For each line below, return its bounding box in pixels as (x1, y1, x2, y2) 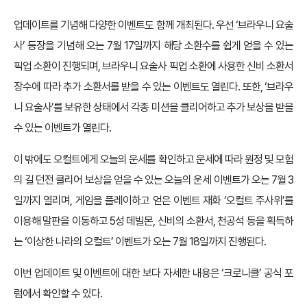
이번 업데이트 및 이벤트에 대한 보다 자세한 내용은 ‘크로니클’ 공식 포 (14, 267, 293, 280)
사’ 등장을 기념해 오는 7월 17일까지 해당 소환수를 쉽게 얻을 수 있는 (14, 39, 293, 52)
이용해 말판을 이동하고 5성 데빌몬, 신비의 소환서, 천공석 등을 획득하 (14, 214, 293, 228)
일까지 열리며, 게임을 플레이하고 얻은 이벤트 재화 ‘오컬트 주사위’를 (14, 194, 293, 207)
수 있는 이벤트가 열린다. (14, 121, 111, 134)
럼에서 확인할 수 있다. (14, 287, 102, 300)
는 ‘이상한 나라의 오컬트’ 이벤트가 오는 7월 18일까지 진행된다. (14, 235, 266, 248)
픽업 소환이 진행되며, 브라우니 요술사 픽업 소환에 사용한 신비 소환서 (14, 60, 293, 73)
